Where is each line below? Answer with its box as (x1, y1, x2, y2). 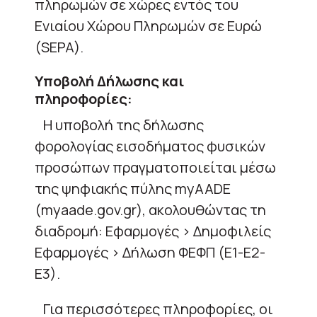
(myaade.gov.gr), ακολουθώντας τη (35, 200, 266, 219)
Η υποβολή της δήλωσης (35, 115, 204, 134)
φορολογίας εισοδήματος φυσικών (35, 136, 265, 156)
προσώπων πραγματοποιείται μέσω (35, 157, 276, 177)
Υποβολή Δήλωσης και (35, 71, 184, 91)
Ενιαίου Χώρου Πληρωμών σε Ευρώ (35, 16, 262, 35)
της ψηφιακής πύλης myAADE (35, 178, 231, 198)
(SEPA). (35, 37, 83, 57)
